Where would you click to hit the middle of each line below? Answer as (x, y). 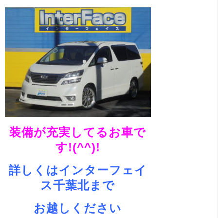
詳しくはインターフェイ (78, 170)
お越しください (78, 208)
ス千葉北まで (78, 185)
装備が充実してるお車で (78, 132)
